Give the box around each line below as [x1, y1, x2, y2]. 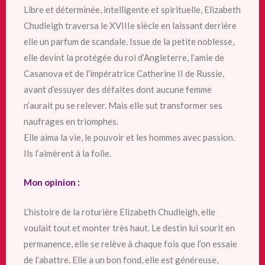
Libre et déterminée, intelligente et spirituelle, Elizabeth [24, 4, 241, 15]
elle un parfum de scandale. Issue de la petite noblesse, [24, 35, 234, 47]
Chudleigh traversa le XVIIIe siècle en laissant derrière [24, 20, 237, 31]
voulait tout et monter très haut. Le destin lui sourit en [24, 222, 235, 233]
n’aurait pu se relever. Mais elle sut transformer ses [24, 99, 222, 111]
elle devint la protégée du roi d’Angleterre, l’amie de [24, 51, 224, 63]
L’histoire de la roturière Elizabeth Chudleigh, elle [24, 206, 215, 217]
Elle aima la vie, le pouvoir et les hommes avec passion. [24, 131, 235, 143]
